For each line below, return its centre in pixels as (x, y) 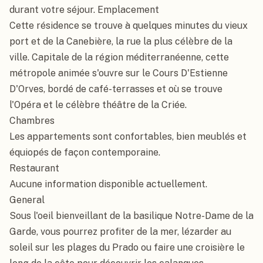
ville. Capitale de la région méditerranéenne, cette (119, 57)
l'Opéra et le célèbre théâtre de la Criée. (98, 105)
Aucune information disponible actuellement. (108, 184)
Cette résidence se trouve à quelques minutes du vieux (129, 26)
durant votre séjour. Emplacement (84, 10)
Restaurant (34, 168)
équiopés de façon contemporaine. (85, 152)
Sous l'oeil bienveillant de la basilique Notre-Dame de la (131, 216)
